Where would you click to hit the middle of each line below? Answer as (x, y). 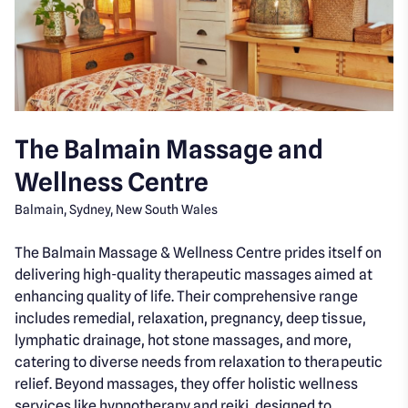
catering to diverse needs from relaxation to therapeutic (199, 362)
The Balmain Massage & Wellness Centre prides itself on (198, 253)
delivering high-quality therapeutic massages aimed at (194, 275)
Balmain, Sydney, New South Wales (117, 210)
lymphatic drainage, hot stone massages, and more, (184, 341)
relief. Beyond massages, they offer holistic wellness (186, 384)
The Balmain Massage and (169, 150)
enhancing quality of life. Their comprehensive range (186, 297)
